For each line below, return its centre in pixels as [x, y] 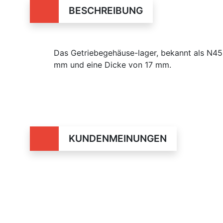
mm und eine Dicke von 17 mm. [112, 65]
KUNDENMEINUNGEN [117, 138]
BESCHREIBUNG [106, 10]
